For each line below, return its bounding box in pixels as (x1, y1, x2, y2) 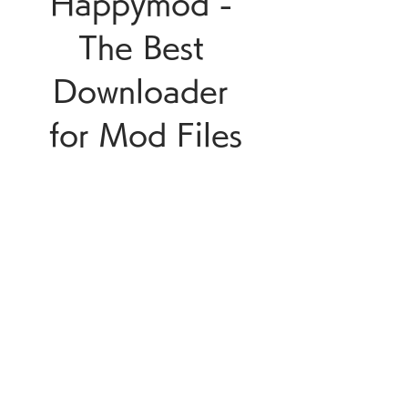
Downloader (53, 76, 229, 106)
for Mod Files (49, 120, 242, 149)
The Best (77, 33, 204, 62)
